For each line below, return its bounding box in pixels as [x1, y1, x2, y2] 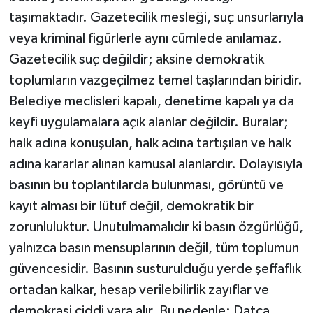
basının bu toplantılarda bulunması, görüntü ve [8, 177, 284, 192]
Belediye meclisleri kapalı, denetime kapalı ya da [8, 94, 294, 108]
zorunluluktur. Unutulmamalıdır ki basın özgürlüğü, [8, 219, 303, 234]
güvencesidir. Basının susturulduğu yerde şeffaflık [8, 261, 301, 276]
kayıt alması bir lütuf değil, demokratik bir [8, 198, 254, 213]
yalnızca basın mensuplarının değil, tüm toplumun [8, 240, 299, 255]
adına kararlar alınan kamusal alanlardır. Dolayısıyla [8, 156, 303, 171]
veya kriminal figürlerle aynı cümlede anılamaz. [8, 31, 282, 45]
